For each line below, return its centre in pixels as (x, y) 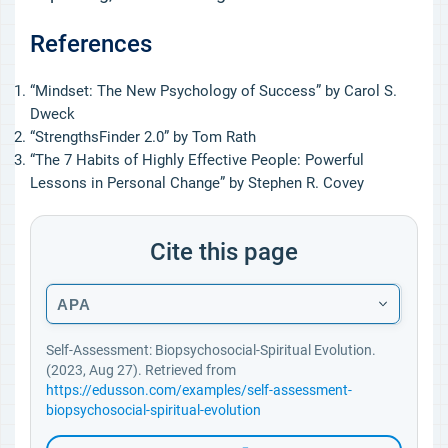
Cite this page (224, 252)
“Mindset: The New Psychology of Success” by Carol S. (213, 91)
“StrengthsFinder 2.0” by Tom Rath (143, 137)
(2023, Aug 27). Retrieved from (141, 370)
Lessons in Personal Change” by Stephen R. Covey (197, 183)
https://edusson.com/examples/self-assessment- (199, 390)
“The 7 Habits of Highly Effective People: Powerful (197, 160)
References (91, 44)
